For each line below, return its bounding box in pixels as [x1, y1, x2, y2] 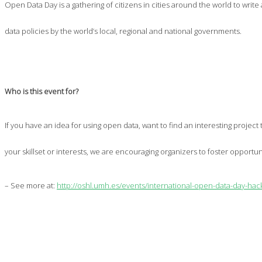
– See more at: [5, 180, 57, 191]
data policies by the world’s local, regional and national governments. [5, 25, 242, 36]
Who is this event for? [5, 85, 78, 96]
